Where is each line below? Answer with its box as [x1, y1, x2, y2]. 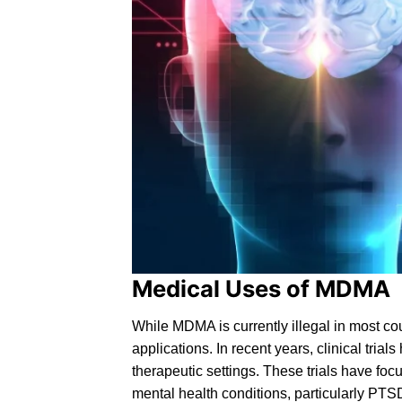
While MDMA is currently [132, 319, 292, 335]
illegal [292, 319, 330, 335]
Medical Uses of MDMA [132, 275, 390, 303]
